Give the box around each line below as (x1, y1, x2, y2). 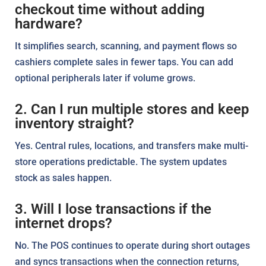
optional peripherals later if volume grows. (15, 72, 195, 84)
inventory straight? (15, 115, 134, 132)
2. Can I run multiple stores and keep (15, 100, 249, 118)
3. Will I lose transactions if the (15, 200, 211, 217)
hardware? (15, 15, 83, 32)
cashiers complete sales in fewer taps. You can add (15, 56, 233, 68)
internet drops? (15, 214, 112, 232)
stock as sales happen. (15, 172, 112, 183)
